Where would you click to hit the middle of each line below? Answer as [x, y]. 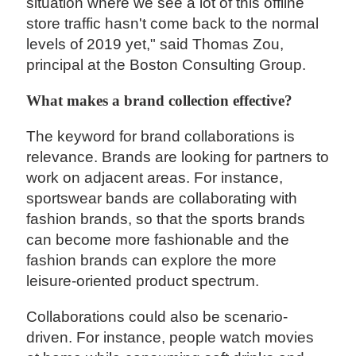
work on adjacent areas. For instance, [155, 178]
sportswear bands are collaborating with [162, 199]
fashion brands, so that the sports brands [166, 219]
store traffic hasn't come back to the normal [173, 23]
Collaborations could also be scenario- [157, 317]
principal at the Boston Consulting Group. [166, 64]
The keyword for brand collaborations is [161, 137]
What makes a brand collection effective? [160, 100]
